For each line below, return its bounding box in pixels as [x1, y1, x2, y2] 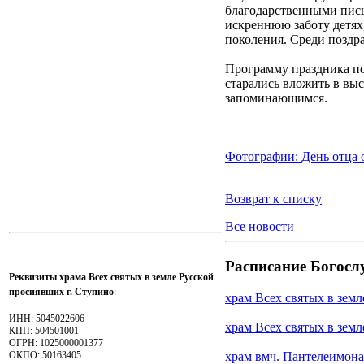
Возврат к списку [225, 192, 322, 206]
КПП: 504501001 [9, 324, 79, 336]
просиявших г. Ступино [9, 285, 114, 297]
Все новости [225, 219, 294, 234]
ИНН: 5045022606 [9, 312, 84, 324]
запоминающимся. [225, 91, 327, 106]
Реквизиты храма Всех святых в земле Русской [9, 271, 214, 283]
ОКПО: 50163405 [9, 349, 81, 361]
